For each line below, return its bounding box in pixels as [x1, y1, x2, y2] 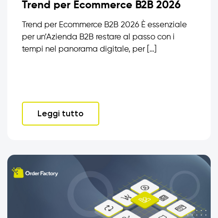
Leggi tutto [37, 108, 84, 118]
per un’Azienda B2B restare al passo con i [22, 33, 175, 41]
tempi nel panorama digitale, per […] [22, 45, 157, 54]
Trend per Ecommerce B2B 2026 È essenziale [22, 20, 187, 29]
